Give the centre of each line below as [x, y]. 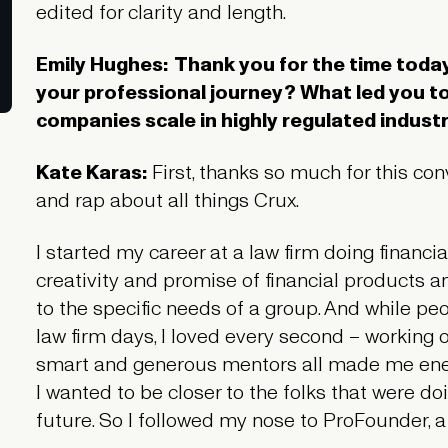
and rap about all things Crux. [169, 200]
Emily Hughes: [102, 64]
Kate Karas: [93, 172]
